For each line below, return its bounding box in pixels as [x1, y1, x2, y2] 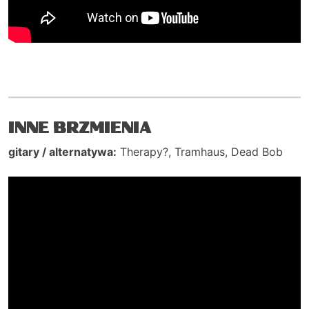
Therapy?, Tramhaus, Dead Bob [117, 145, 283, 159]
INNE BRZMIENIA [8, 121, 151, 137]
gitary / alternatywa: [8, 145, 117, 159]
